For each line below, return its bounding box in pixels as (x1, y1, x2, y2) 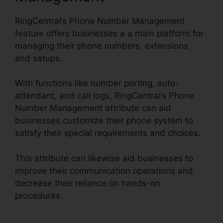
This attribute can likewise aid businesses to (15, 153, 193, 163)
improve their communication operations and (15, 165, 193, 176)
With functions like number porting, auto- (15, 78, 179, 89)
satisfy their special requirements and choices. (15, 128, 201, 138)
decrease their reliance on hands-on (15, 178, 160, 188)
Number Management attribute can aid (15, 103, 171, 113)
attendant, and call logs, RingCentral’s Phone (15, 91, 194, 101)
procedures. (15, 190, 63, 201)
